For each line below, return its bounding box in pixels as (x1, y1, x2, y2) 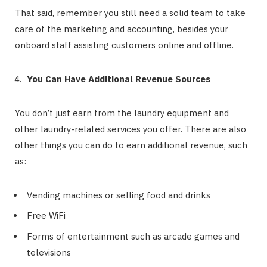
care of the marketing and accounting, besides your (15, 23, 228, 35)
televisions (27, 246, 71, 258)
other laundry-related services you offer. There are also (15, 123, 246, 135)
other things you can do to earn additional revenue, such (15, 139, 247, 151)
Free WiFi (27, 210, 66, 222)
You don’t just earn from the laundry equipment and (15, 107, 229, 119)
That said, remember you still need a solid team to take (15, 7, 246, 18)
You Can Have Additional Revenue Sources (27, 73, 210, 85)
